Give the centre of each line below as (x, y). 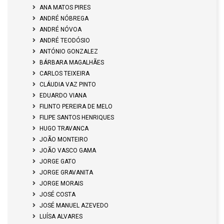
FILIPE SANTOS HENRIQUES (77, 117)
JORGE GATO (58, 161)
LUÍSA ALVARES (61, 216)
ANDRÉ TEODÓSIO (65, 40)
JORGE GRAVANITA (66, 172)
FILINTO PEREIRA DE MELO (76, 106)
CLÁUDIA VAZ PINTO (68, 84)
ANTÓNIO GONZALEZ (69, 51)
